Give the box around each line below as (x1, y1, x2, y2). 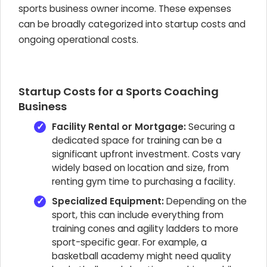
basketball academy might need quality (52, 250, 231, 262)
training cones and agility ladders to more (52, 222, 238, 235)
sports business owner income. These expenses (18, 2, 231, 15)
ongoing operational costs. (18, 33, 138, 46)
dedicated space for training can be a (52, 134, 222, 147)
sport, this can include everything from (52, 209, 223, 221)
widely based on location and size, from (52, 162, 229, 174)
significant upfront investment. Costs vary (52, 148, 241, 160)
